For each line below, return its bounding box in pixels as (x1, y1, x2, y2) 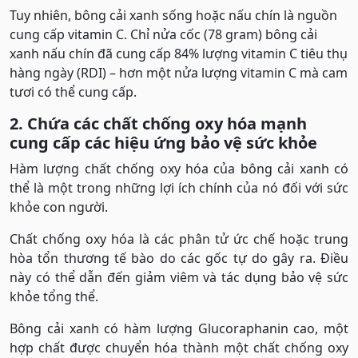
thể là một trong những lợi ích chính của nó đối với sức (10, 178, 348, 197)
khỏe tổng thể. (10, 287, 98, 305)
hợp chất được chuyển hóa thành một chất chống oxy (10, 338, 348, 356)
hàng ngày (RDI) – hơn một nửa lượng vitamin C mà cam (10, 63, 348, 82)
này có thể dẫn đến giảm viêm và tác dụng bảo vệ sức (10, 268, 348, 286)
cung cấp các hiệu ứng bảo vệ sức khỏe (10, 131, 317, 153)
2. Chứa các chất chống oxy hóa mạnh (10, 112, 307, 134)
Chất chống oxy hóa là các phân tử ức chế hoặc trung (10, 229, 348, 248)
